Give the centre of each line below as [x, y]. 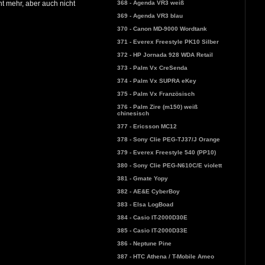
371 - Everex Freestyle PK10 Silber [168, 41]
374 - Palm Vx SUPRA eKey [156, 80]
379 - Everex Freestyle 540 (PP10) [166, 152]
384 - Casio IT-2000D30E [152, 217]
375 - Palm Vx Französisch [156, 93]
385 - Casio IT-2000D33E [152, 230]
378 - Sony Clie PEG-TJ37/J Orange [168, 139]
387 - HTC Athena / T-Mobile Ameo [165, 256]
